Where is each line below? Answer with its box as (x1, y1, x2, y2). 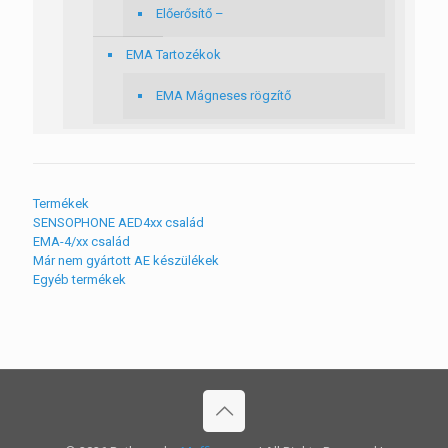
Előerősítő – (156, 6, 224, 21)
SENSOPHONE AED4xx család (33, 215, 204, 230)
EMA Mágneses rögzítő (156, 88, 291, 103)
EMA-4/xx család (33, 234, 130, 249)
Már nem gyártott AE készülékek (33, 253, 219, 268)
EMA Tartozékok (126, 47, 221, 62)
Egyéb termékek (33, 272, 126, 287)
